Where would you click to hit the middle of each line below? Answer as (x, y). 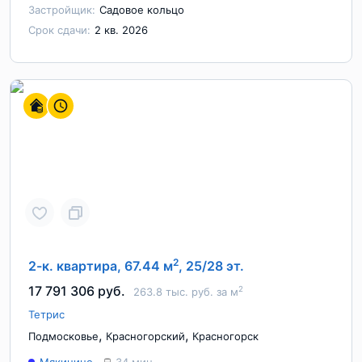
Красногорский (145, 336)
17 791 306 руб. (77, 291)
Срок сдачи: (59, 30)
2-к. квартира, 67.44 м (101, 266)
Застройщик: (62, 10)
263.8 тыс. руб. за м (186, 292)
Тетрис (46, 314)
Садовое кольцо (142, 10)
